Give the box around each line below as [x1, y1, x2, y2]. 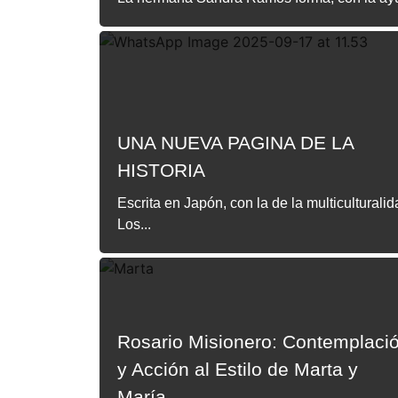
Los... [117, 217, 151, 232]
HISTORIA [117, 160, 205, 180]
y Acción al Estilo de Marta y [117, 359, 358, 379]
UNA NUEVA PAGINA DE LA [117, 132, 354, 153]
